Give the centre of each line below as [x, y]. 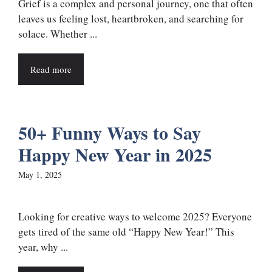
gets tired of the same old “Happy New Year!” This [126, 232]
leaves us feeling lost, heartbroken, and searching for [131, 19]
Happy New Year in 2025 [115, 155]
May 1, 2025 [40, 175]
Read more [51, 70]
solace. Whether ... [58, 34]
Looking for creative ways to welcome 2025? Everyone [135, 217]
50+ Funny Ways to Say [110, 133]
